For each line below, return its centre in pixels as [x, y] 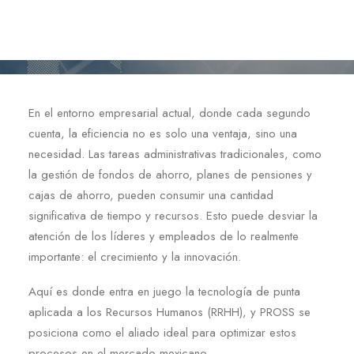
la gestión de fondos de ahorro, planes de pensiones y [170, 175]
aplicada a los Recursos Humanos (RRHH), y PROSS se [169, 312]
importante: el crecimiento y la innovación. [135, 257]
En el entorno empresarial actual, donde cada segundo [169, 113]
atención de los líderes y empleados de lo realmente [164, 236]
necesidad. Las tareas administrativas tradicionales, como [175, 154]
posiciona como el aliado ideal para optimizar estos [162, 333]
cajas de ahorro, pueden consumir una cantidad [151, 195]
